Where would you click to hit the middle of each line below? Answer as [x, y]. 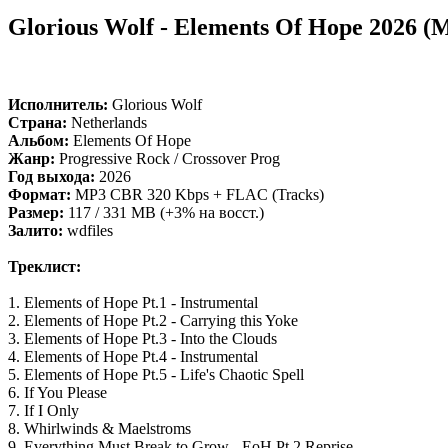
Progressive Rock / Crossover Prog [167, 159]
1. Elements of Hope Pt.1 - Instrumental [133, 303]
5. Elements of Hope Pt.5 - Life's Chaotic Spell [156, 375]
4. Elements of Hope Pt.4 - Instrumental [133, 357]
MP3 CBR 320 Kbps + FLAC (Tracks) [197, 195]
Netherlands [107, 123]
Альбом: [38, 141]
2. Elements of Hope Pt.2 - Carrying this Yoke [153, 321]
